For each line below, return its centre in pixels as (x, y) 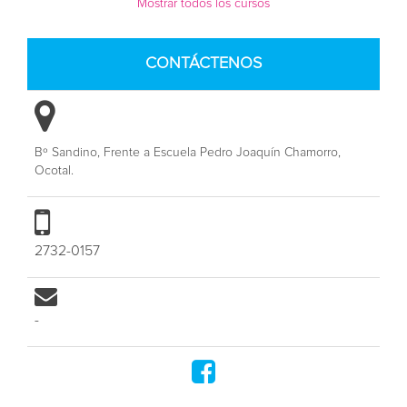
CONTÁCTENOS (203, 63)
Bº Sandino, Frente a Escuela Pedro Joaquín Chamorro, (188, 152)
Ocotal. (54, 170)
